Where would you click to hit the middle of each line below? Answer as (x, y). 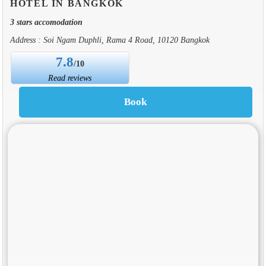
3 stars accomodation (46, 22)
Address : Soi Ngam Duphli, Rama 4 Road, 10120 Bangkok (110, 39)
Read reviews (70, 77)
